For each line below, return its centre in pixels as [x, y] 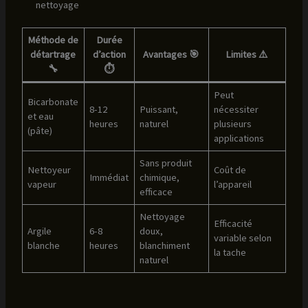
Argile [40, 231]
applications [239, 138]
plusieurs [233, 123]
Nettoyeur [49, 169]
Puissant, [159, 109]
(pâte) [40, 130]
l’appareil [233, 184]
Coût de [230, 169]
